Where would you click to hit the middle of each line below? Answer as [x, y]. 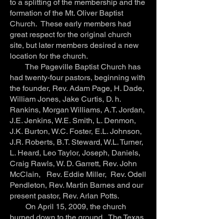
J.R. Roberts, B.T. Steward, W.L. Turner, [77, 142]
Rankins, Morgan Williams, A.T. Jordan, [77, 109]
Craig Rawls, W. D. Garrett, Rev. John [73, 163]
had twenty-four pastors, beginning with [77, 77]
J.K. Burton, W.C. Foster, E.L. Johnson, [76, 131]
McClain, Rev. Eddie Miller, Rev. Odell [78, 174]
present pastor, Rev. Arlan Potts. [66, 196]
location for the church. [49, 56]
